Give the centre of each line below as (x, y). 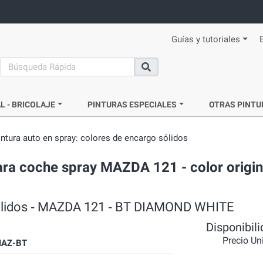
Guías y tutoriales (206, 40)
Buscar (156, 73)
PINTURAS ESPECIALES (132, 104)
